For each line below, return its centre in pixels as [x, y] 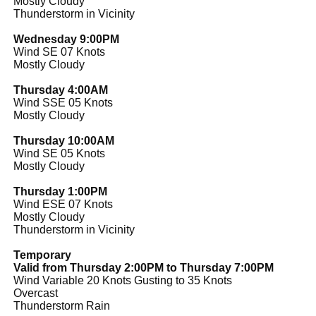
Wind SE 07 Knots [59, 51]
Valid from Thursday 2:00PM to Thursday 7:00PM [144, 267]
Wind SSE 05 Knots [63, 102]
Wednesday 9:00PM [66, 39]
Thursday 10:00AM [64, 140]
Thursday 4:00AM [61, 90]
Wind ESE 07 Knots [63, 204]
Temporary [42, 255]
